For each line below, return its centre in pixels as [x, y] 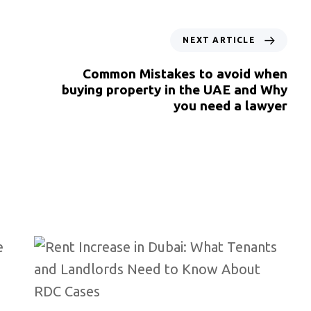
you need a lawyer [230, 106]
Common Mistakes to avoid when [185, 74]
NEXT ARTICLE [219, 40]
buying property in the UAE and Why [175, 90]
